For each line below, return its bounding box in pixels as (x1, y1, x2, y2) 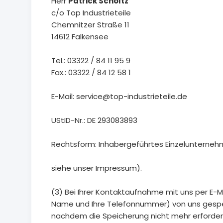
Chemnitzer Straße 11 (51, 19, 129, 30)
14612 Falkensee (51, 31, 109, 42)
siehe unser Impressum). (51, 163, 142, 174)
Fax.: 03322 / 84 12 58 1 (51, 67, 131, 78)
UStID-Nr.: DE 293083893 (51, 115, 137, 126)
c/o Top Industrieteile (51, 7, 131, 18)
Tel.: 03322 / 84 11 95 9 (51, 55, 130, 66)
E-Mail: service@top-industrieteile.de (51, 91, 187, 102)
